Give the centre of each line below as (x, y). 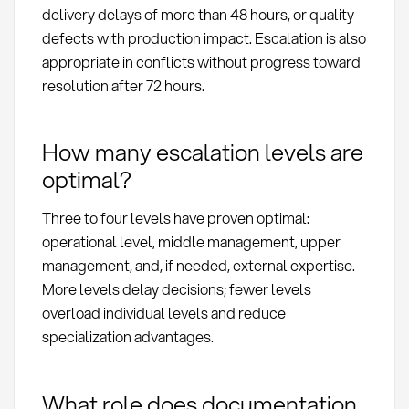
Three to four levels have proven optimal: (175, 218)
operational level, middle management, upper (191, 242)
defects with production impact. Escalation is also (204, 37)
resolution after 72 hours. (123, 85)
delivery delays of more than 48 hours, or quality (198, 14)
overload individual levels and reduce (163, 313)
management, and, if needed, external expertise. (198, 266)
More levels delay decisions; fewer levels (176, 289)
